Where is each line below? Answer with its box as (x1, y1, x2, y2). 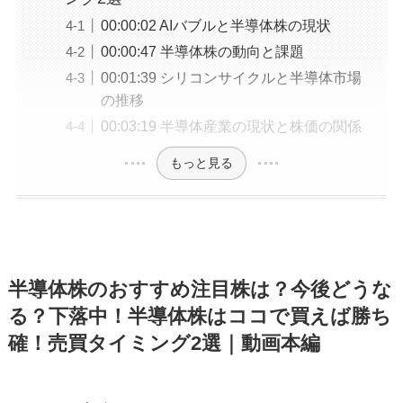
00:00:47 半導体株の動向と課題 (100, 43, 304, 60)
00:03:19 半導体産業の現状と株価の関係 (100, 118, 362, 135)
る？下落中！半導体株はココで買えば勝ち (7, 305, 391, 327)
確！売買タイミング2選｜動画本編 (7, 332, 320, 354)
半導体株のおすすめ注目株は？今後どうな (7, 278, 392, 300)
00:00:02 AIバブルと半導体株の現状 (100, 17, 331, 34)
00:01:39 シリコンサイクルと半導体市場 (100, 69, 362, 86)
